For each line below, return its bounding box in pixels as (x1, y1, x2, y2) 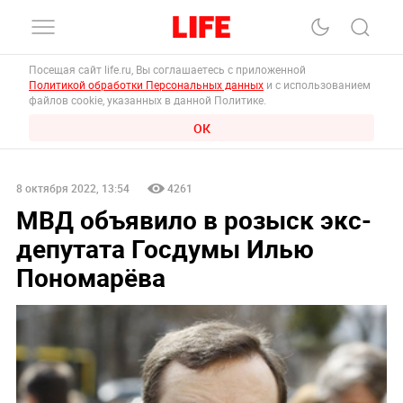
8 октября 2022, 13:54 (15, 180, 130, 195)
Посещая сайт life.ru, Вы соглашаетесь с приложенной (29, 62, 309, 76)
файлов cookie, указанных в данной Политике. (29, 93, 266, 107)
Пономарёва (15, 259, 166, 294)
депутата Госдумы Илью (15, 230, 314, 265)
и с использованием (264, 77, 371, 92)
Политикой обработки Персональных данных (29, 77, 264, 92)
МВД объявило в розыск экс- (15, 201, 372, 237)
